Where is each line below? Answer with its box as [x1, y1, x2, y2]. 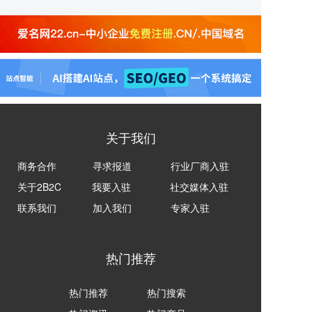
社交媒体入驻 [170, 180, 228, 194]
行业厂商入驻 [171, 159, 229, 173]
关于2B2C [17, 180, 61, 194]
